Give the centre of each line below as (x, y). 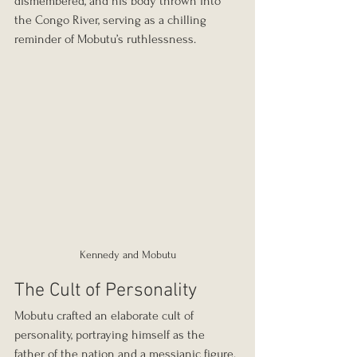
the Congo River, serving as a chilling (112, 20)
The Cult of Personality (106, 291)
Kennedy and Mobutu (127, 255)
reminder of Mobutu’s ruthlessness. (105, 39)
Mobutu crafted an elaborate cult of (106, 316)
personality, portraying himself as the (111, 335)
